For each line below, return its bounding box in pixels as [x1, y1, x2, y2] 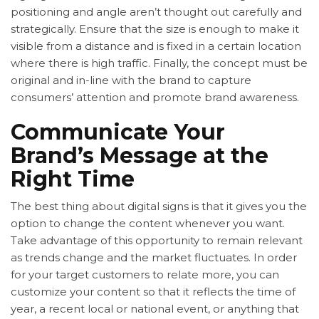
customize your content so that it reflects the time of [11, 285, 296, 299]
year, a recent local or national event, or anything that [11, 302, 299, 316]
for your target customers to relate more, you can [11, 268, 279, 282]
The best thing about [11, 199, 127, 214]
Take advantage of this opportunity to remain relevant [11, 234, 303, 248]
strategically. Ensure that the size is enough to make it [11, 22, 299, 36]
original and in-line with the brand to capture [11, 73, 251, 88]
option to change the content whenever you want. [11, 216, 285, 231]
